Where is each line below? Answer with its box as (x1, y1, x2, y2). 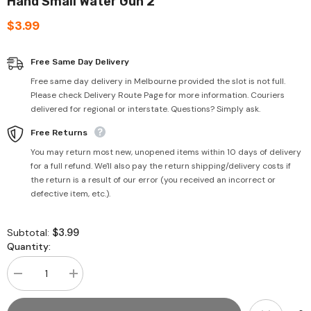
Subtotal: (7, 226, 52, 239)
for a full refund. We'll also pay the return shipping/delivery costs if (31, 160, 291, 172)
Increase (72, 273, 107, 284)
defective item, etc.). (31, 188, 110, 200)
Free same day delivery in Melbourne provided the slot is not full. (31, 76, 285, 87)
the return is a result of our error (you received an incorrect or (31, 174, 276, 186)
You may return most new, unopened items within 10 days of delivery (31, 146, 301, 158)
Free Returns (31, 128, 87, 138)
